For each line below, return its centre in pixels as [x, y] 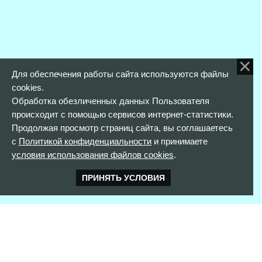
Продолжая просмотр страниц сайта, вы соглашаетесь [122, 128]
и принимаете [179, 142]
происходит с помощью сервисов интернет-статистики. [122, 115]
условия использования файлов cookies [92, 155]
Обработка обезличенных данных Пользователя [110, 101]
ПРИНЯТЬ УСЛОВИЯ [123, 178]
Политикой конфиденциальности [85, 142]
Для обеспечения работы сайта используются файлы [120, 74]
